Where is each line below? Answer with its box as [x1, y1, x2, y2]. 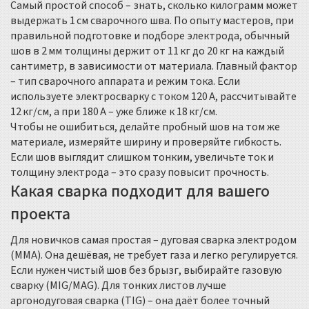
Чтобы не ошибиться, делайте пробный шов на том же [10, 119, 280, 134]
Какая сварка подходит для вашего [10, 179, 270, 203]
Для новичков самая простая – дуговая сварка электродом [10, 232, 297, 248]
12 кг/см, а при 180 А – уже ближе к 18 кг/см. [10, 104, 217, 119]
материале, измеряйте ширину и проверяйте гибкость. [10, 134, 281, 150]
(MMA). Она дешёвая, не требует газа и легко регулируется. [10, 248, 298, 263]
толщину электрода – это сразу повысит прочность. [10, 165, 269, 180]
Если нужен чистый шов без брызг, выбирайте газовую [10, 263, 282, 278]
